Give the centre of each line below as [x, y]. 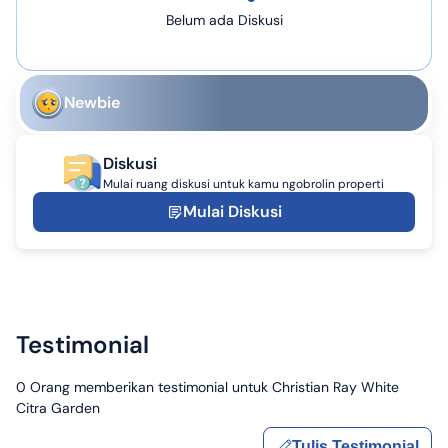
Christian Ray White [335, 387]
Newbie [92, 103]
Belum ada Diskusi [224, 20]
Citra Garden [58, 408]
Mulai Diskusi [232, 212]
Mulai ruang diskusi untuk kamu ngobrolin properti [243, 184]
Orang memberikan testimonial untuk [149, 387]
